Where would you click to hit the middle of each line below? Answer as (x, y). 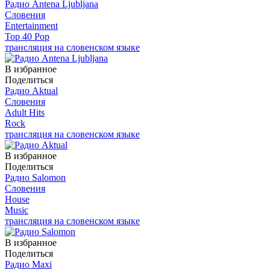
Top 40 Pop (27, 36)
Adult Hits (25, 112)
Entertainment (31, 25)
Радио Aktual (31, 90)
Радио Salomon (35, 177)
